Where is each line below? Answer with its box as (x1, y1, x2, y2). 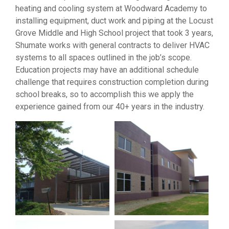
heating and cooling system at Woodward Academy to (15, 4, 207, 14)
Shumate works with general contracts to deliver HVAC (15, 40, 210, 51)
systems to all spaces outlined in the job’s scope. (15, 53, 192, 63)
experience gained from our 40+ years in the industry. (15, 102, 204, 112)
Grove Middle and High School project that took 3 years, (15, 28, 213, 38)
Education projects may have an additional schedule (15, 65, 199, 75)
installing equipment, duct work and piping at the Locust (15, 16, 213, 26)
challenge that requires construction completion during (15, 77, 209, 87)
